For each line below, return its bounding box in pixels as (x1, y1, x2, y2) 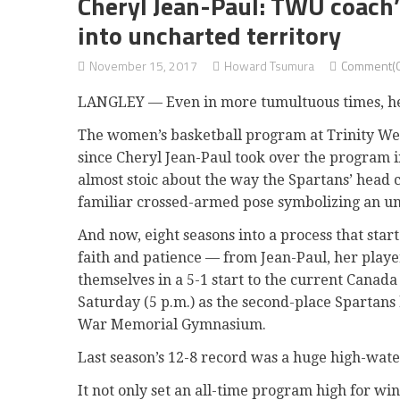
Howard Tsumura (224, 56, 314, 75)
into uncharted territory (78, 16, 341, 54)
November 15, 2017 (89, 56, 197, 75)
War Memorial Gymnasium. (78, 316, 266, 333)
